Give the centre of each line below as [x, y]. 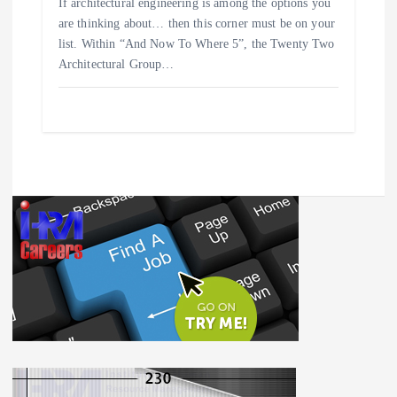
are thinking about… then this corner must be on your [197, 24]
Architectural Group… [116, 65]
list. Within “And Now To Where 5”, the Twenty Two [196, 44]
